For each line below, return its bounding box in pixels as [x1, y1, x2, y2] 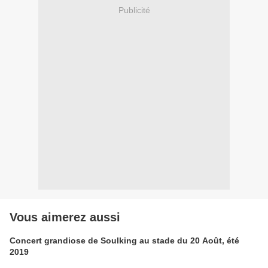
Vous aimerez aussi [10, 211, 120, 224]
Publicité [118, 5, 150, 15]
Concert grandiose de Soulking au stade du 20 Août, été [10, 236, 239, 246]
